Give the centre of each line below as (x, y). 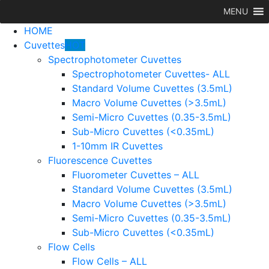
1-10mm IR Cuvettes (117, 146)
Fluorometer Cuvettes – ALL (136, 174)
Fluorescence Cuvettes (100, 160)
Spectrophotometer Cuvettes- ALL (151, 74)
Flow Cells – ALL (110, 261)
